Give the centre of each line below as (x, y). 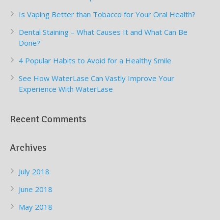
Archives (28, 148)
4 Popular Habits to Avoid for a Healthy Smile (95, 61)
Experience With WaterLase (66, 89)
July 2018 (34, 172)
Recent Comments (48, 119)
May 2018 (36, 207)
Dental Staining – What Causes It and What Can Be (103, 32)
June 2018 (36, 189)
